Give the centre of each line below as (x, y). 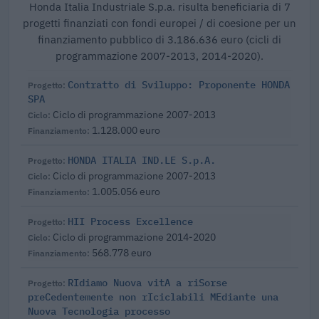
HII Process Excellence (130, 221)
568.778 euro (122, 253)
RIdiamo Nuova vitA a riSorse (147, 283)
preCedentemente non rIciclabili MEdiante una (153, 297)
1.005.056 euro (126, 192)
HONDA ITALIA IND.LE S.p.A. (142, 160)
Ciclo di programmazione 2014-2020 (134, 237)
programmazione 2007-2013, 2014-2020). (159, 56)
